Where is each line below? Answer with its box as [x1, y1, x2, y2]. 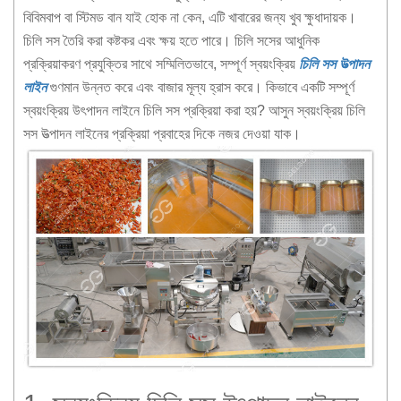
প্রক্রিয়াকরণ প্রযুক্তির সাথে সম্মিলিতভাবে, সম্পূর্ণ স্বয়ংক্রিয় [23, 56, 299, 72]
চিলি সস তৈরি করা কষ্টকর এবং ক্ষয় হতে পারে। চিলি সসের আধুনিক [23, 33, 320, 48]
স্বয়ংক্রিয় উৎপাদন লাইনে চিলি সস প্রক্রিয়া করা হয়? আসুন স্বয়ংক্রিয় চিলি [23, 103, 365, 118]
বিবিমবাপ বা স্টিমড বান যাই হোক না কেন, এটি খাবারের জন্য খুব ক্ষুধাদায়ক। [23, 10, 356, 25]
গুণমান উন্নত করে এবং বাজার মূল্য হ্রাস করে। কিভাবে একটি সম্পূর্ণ [47, 80, 354, 95]
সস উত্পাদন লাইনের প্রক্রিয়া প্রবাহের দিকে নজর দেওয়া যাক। [23, 126, 301, 141]
